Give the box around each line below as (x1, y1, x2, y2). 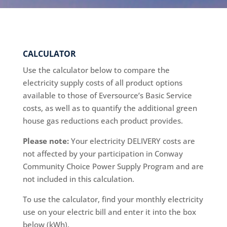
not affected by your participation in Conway (22, 148, 183, 159)
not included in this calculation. (22, 174, 134, 184)
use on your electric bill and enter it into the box (22, 207, 196, 217)
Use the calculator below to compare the (22, 65, 170, 75)
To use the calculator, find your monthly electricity (22, 194, 203, 204)
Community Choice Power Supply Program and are (22, 161, 204, 171)
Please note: (22, 136, 69, 146)
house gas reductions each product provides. (22, 116, 183, 126)
